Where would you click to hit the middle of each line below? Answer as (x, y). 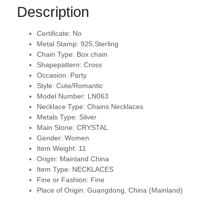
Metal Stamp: (59, 44)
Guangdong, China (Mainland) (135, 190)
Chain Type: (57, 54)
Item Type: (55, 169)
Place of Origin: (62, 190)
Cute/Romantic (80, 85)
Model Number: (62, 96)
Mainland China (84, 159)
